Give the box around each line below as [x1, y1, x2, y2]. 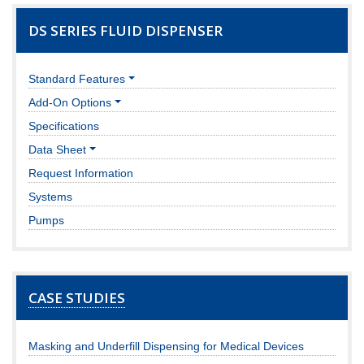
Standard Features [28, 71, 125, 85]
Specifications [28, 119, 99, 132]
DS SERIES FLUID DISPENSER [28, 20, 223, 40]
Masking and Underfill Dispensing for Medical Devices [28, 339, 304, 353]
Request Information [28, 166, 133, 180]
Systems [28, 189, 72, 203]
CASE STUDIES [28, 288, 125, 307]
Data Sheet [28, 142, 86, 156]
